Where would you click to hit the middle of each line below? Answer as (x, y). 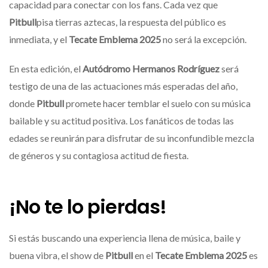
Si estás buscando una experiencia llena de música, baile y (125, 237)
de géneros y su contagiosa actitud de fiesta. (99, 156)
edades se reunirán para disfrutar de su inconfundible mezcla (132, 138)
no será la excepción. (204, 39)
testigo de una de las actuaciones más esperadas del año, (123, 86)
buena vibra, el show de (57, 255)
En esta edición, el (46, 69)
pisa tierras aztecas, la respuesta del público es (131, 22)
